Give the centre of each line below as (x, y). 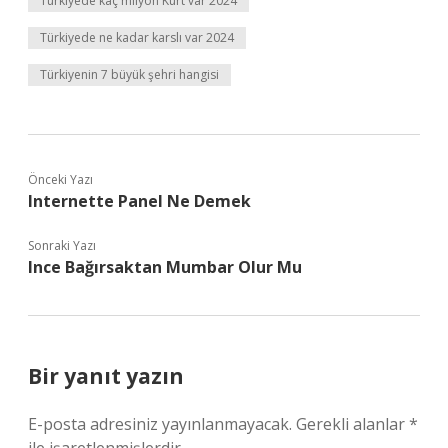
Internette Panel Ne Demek (139, 201)
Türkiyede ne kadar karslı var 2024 (137, 37)
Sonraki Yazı (62, 245)
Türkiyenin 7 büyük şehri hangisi (129, 74)
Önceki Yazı (60, 179)
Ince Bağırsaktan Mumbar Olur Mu (165, 267)
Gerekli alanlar (352, 424)
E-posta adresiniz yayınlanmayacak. (160, 424)
